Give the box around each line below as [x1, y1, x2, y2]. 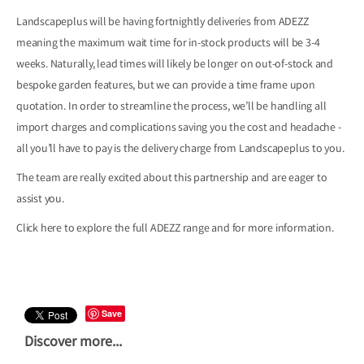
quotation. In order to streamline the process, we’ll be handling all [16, 99, 327, 116]
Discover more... [24, 332, 122, 354]
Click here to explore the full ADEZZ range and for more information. [16, 221, 334, 238]
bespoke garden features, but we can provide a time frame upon [16, 78, 315, 95]
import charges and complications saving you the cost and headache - [16, 120, 341, 137]
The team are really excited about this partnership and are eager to [16, 171, 327, 188]
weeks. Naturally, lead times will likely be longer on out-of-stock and [16, 57, 333, 74]
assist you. [16, 192, 67, 209]
